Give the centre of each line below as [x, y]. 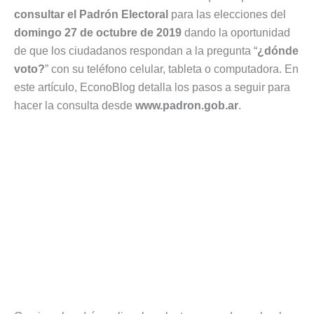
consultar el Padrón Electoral [91, 14]
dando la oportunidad [236, 32]
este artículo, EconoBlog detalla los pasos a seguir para [152, 87]
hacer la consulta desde [75, 105]
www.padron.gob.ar [187, 105]
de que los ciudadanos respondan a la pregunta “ [136, 50]
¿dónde [278, 50]
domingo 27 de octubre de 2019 [98, 32]
